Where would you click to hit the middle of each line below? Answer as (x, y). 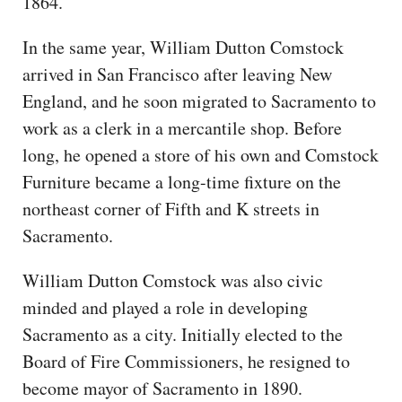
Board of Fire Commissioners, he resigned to (186, 361)
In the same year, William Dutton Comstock (183, 47)
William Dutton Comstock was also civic (173, 280)
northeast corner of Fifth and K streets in (171, 208)
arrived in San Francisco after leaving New (177, 74)
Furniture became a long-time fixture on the (182, 181)
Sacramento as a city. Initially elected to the (183, 334)
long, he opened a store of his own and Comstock (201, 154)
